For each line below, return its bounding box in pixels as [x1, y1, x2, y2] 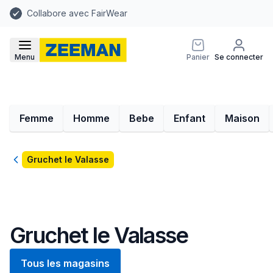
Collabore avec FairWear [27, 8, 127, 18]
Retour [9, 154, 41, 166]
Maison [225, 112, 260, 124]
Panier [186, 52, 210, 62]
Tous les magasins [21, 257, 110, 269]
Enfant [174, 112, 205, 124]
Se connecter [214, 52, 263, 62]
